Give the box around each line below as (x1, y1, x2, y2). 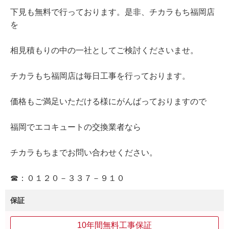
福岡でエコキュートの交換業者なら (10, 123, 141, 132)
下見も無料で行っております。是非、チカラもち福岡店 (10, 8, 215, 17)
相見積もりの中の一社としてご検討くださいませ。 (10, 46, 198, 55)
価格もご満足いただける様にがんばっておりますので (10, 97, 207, 106)
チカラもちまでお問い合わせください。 (10, 148, 157, 157)
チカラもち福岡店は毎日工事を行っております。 (10, 72, 190, 81)
